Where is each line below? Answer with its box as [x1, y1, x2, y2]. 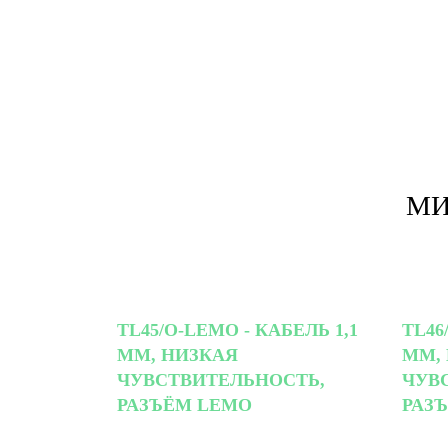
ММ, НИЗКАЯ [117, 344, 238, 365]
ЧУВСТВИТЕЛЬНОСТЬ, [117, 369, 325, 390]
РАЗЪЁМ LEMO [117, 394, 252, 415]
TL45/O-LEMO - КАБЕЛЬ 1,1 [117, 319, 358, 340]
